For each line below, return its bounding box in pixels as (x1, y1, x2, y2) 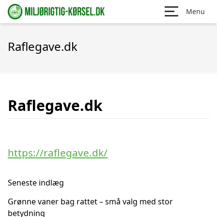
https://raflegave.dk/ (8, 146, 108, 159)
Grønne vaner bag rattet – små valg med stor (8, 196, 173, 207)
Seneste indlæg (8, 177, 64, 188)
